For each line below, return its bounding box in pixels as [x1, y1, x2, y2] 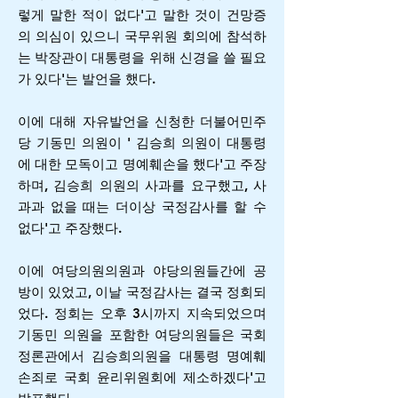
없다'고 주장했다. [18, 219, 122, 236]
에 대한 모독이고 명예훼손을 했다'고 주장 [18, 155, 267, 172]
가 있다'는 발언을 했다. [18, 70, 155, 87]
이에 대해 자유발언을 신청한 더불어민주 [18, 113, 267, 130]
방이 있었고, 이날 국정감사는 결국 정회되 [18, 283, 267, 300]
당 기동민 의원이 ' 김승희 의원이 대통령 [18, 134, 267, 151]
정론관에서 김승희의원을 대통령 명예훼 [18, 347, 267, 364]
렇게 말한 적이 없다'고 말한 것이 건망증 [18, 6, 267, 23]
